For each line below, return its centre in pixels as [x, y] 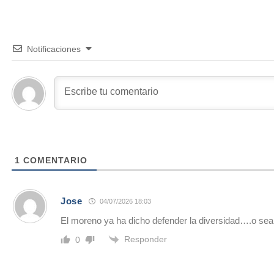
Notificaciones [54, 49]
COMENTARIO [54, 160]
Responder [146, 239]
